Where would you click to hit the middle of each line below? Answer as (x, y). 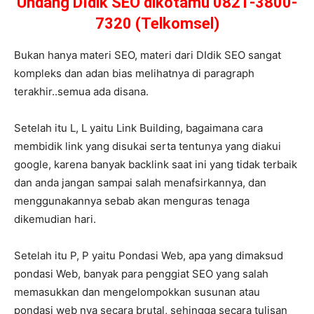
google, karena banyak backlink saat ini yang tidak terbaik (156, 165)
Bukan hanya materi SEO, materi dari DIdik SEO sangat (148, 55)
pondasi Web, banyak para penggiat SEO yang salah (141, 274)
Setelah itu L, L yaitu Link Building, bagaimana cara (138, 128)
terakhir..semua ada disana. (81, 92)
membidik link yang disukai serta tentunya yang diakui (148, 146)
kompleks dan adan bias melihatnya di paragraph (134, 74)
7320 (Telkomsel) (157, 24)
